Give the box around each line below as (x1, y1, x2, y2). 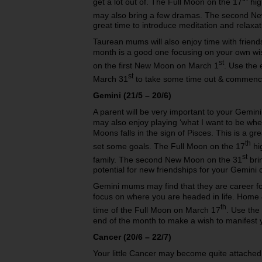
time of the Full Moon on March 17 (93, 205, 220, 215)
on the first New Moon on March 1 (93, 61, 219, 71)
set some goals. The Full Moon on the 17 (93, 141, 245, 151)
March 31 (93, 74, 128, 84)
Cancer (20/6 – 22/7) (93, 232, 171, 242)
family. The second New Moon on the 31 (93, 154, 242, 164)
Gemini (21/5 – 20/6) (93, 90, 171, 100)
